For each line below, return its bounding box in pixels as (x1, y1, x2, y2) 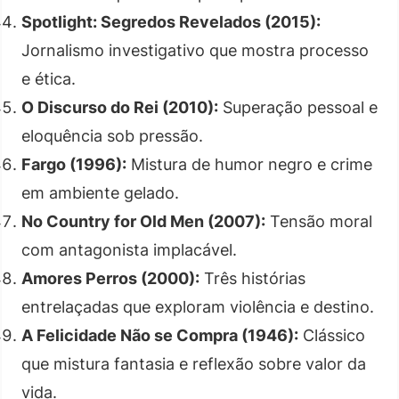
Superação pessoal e (218, 97, 378, 117)
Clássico (298, 325, 365, 345)
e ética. (21, 69, 76, 88)
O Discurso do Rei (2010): (21, 97, 218, 117)
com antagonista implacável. (21, 240, 237, 259)
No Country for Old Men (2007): (21, 211, 265, 231)
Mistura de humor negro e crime (126, 154, 372, 174)
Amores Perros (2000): (21, 268, 199, 288)
